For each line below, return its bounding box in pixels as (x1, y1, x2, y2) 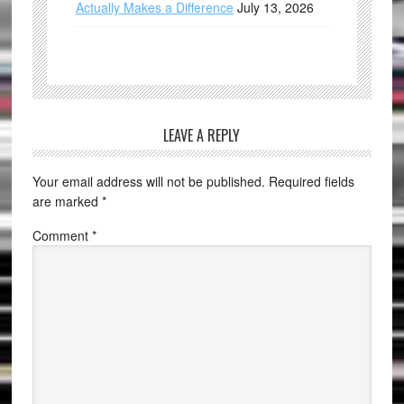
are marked (32, 192, 102, 211)
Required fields (268, 172, 354, 191)
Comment (32, 226, 92, 245)
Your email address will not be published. (32, 172, 265, 191)
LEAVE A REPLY (163, 124, 241, 147)
